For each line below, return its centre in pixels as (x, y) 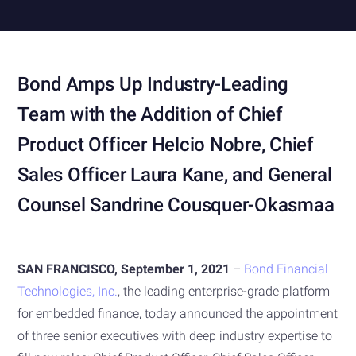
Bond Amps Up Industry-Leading (153, 84)
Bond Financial (286, 269)
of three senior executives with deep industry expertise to (175, 335)
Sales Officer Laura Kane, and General (175, 174)
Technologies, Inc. (68, 291)
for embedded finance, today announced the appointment (178, 313)
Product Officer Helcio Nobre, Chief (166, 144)
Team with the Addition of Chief (150, 114)
